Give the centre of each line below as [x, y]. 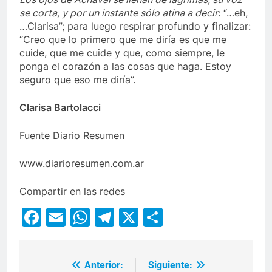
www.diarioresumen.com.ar [82, 164]
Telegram [157, 217]
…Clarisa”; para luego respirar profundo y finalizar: [135, 26]
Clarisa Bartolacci [60, 108]
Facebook [87, 217]
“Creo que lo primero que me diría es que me [123, 40]
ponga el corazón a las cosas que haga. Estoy [125, 66]
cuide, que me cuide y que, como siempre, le [122, 53]
